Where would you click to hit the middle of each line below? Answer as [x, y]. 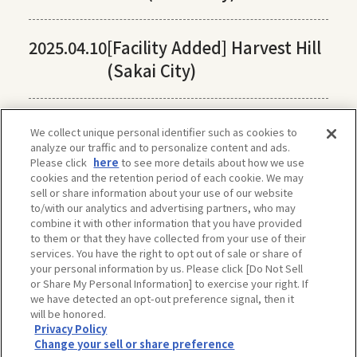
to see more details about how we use [212, 162]
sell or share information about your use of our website [162, 192]
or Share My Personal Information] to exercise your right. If [170, 283]
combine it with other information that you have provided [167, 223]
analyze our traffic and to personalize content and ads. [161, 147]
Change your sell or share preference [135, 344]
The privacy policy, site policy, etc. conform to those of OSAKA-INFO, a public [178, 339]
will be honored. [69, 314]
